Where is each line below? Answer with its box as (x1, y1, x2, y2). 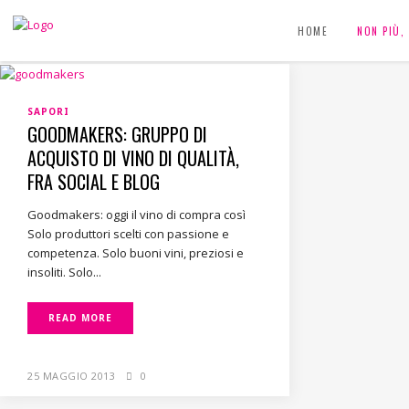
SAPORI (27, 105, 69, 119)
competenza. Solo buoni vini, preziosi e (27, 245, 244, 262)
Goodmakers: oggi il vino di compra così (27, 206, 246, 224)
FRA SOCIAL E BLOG (27, 168, 160, 196)
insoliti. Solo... (27, 264, 101, 281)
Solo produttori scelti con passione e (27, 225, 229, 243)
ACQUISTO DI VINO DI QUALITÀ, (27, 144, 239, 173)
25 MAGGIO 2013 (27, 369, 115, 383)
